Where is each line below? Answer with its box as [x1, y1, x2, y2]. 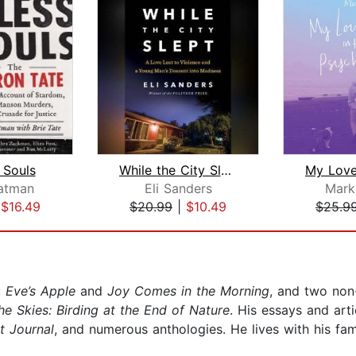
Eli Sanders [144, 180, 212, 197]
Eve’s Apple [6, 283, 75, 300]
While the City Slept [220, 162, 231, 179]
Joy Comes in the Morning [107, 283, 269, 300]
